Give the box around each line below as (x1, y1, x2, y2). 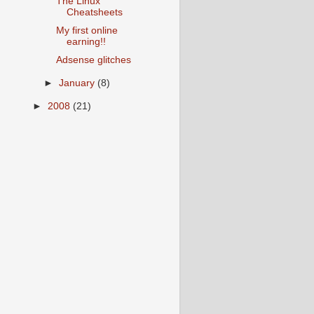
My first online (55, 25, 118, 36)
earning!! (66, 36, 106, 47)
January (59, 77, 98, 88)
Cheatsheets (66, 6, 123, 18)
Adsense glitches (55, 55, 131, 65)
